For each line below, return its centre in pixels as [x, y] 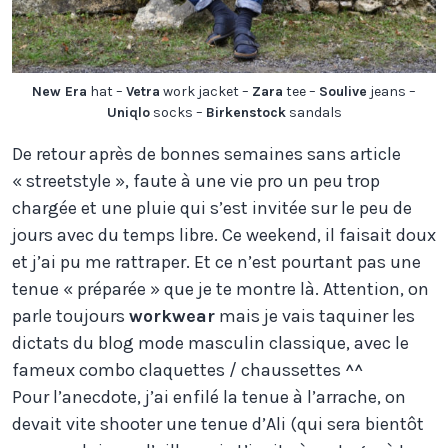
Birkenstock [245, 112]
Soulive [343, 91]
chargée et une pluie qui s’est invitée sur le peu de [212, 207]
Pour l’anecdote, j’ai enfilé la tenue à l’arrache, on [209, 396]
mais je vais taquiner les [315, 315]
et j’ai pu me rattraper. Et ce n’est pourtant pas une [216, 261]
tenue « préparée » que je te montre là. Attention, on [220, 288]
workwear [172, 315]
